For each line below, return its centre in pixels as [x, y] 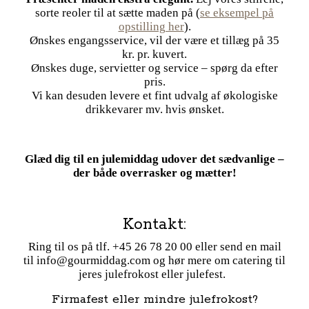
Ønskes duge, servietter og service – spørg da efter [154, 68]
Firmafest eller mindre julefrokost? [154, 299]
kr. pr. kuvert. [154, 54]
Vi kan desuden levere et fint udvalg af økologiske [154, 95]
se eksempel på [237, 12]
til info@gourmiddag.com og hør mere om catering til [154, 260]
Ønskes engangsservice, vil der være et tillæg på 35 [154, 40]
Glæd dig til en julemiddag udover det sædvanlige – [154, 159]
